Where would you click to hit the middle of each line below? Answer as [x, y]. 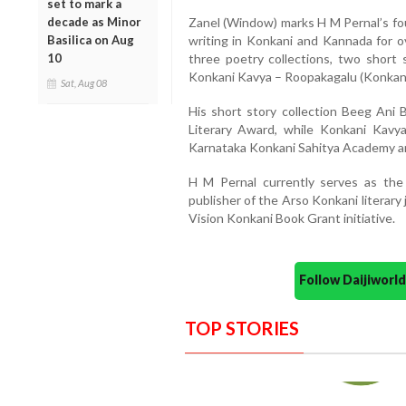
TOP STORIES [242, 329]
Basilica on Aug [91, 39]
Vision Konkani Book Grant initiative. [291, 218]
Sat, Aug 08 [84, 82]
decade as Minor [94, 21]
